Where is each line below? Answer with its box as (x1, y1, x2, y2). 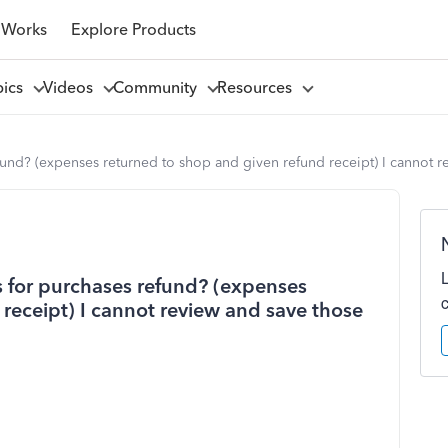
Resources (216, 77, 300, 97)
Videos (42, 77, 101, 97)
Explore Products (70, 19, 196, 39)
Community (112, 77, 205, 97)
